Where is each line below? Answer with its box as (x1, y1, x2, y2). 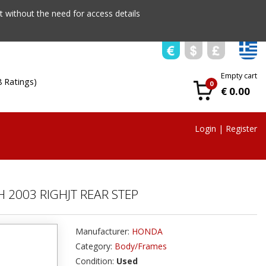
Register (226, 123, 257, 134)
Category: (75, 240, 115, 252)
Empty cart (221, 71, 257, 81)
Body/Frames (115, 240, 167, 252)
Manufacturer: (75, 226, 132, 237)
